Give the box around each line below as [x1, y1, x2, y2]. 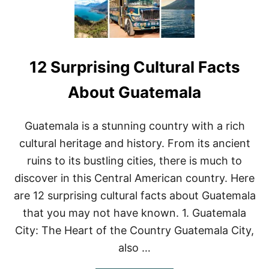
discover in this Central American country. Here [14, 172, 255, 185]
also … [118, 241, 151, 255]
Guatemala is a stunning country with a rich [24, 119, 245, 133]
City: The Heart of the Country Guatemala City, [15, 224, 254, 237]
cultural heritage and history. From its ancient [19, 137, 250, 150]
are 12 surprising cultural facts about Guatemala [13, 189, 256, 202]
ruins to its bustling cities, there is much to [27, 154, 242, 168]
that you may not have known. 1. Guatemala [23, 207, 246, 220]
